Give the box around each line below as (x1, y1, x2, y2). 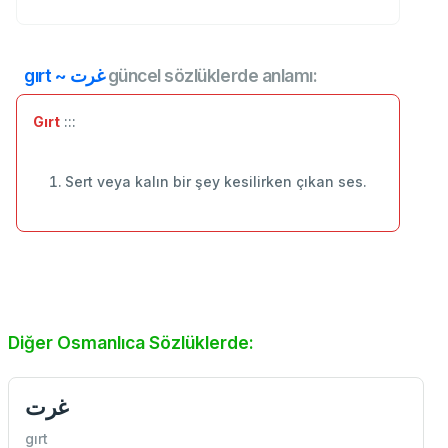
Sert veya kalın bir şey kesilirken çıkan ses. (65, 173, 367, 191)
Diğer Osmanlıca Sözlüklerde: (8, 332, 254, 354)
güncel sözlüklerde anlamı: (104, 65, 318, 87)
